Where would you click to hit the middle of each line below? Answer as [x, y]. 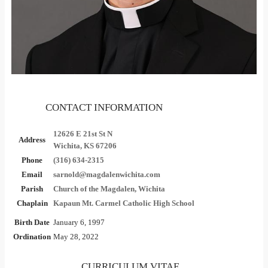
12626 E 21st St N [83, 133]
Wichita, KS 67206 [85, 145]
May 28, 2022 [76, 236]
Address [32, 139]
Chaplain [32, 203]
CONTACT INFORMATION [104, 107]
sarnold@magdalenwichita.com [107, 174]
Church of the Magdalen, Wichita [109, 188]
